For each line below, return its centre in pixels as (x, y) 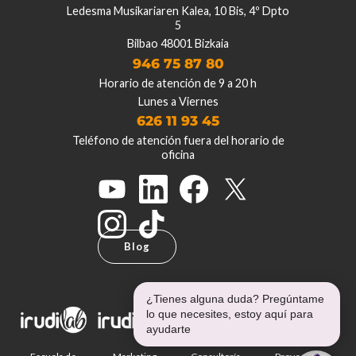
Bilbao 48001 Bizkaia (178, 44)
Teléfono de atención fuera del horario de (178, 141)
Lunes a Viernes (178, 101)
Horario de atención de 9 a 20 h (178, 83)
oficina (178, 155)
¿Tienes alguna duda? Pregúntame (235, 299)
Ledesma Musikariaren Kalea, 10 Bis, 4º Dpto (178, 11)
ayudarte (168, 329)
